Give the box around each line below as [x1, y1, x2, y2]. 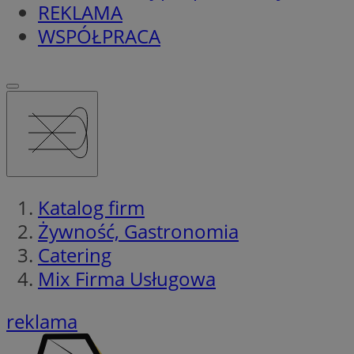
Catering [38, 241, 111, 268]
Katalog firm [38, 194, 145, 220]
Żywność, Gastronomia [38, 217, 239, 244]
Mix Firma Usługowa [38, 265, 216, 292]
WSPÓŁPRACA [38, 22, 160, 49]
